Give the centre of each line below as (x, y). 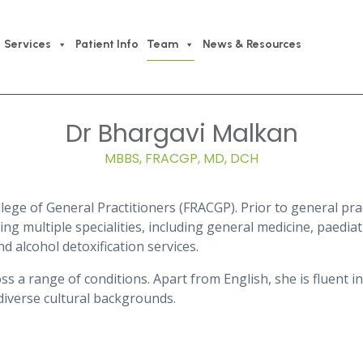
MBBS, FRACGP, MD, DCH (181, 159)
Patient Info (107, 44)
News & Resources (252, 44)
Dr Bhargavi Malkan (181, 134)
